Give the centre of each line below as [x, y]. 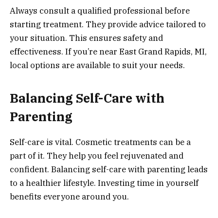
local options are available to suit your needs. [97, 65]
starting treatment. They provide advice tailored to [108, 25]
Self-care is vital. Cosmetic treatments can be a [100, 142]
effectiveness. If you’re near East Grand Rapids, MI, [108, 52]
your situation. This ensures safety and [86, 38]
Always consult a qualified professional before [100, 11]
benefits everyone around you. [69, 196]
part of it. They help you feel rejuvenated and [97, 155]
